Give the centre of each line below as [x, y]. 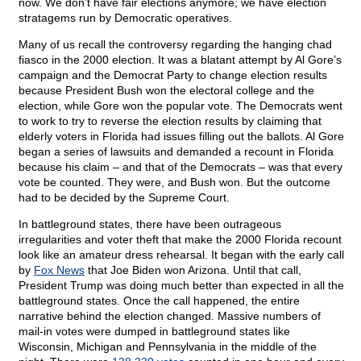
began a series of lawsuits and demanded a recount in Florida [176, 152]
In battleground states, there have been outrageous [150, 224]
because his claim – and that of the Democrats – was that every [180, 167]
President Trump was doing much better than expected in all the [181, 286]
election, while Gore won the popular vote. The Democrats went [180, 106]
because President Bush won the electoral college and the [166, 91]
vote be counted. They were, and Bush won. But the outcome [174, 183]
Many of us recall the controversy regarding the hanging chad [175, 45]
